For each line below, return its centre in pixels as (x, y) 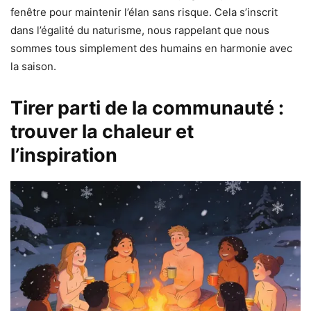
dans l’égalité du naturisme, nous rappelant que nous (140, 30)
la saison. (33, 66)
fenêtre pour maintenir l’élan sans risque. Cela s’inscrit (144, 12)
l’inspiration (64, 155)
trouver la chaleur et (102, 131)
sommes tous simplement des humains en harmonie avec (151, 48)
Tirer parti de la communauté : (147, 108)
